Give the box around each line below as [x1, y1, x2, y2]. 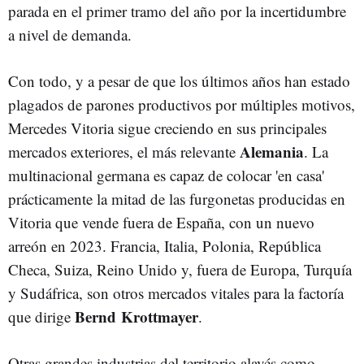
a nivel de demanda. [8, 24, 132, 45]
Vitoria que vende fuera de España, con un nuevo [8, 211, 314, 232]
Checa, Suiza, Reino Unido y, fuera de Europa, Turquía [8, 258, 352, 279]
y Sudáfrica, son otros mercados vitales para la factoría [8, 282, 344, 303]
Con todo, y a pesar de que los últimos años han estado [8, 70, 350, 91]
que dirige [8, 305, 75, 327]
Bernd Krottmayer [75, 305, 198, 327]
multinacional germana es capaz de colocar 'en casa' [8, 164, 324, 185]
